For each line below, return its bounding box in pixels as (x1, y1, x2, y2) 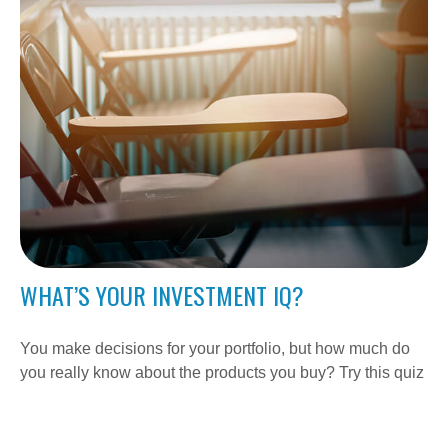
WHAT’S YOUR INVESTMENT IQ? (20, 277, 304, 314)
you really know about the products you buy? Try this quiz (20, 364, 424, 382)
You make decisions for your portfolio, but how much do (20, 340, 410, 358)
